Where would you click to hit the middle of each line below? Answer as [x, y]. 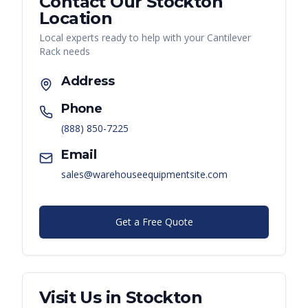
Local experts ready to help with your [123, 37]
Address [88, 81]
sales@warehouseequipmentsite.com [144, 174]
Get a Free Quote [154, 221]
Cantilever [229, 37]
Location [76, 18]
